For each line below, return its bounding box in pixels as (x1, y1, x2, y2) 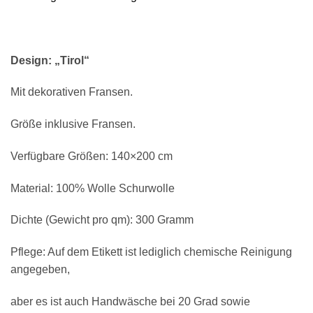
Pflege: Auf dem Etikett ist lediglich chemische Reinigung (10, 246, 292, 259)
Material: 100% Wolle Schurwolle (10, 182, 175, 194)
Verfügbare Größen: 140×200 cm (10, 150, 173, 162)
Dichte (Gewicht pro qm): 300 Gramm (10, 214, 194, 226)
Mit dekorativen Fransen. (10, 86, 133, 99)
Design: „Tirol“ (10, 54, 89, 66)
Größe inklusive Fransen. (10, 118, 136, 131)
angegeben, (10, 263, 70, 276)
